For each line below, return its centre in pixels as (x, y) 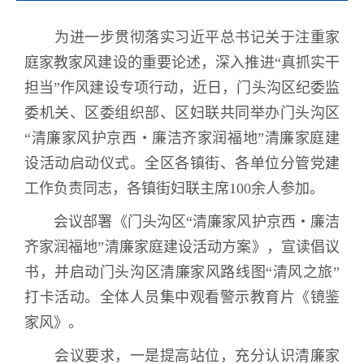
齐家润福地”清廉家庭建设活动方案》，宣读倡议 (182, 247)
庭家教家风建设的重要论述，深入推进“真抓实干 (182, 63)
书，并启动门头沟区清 (100, 273)
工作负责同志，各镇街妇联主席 (127, 189)
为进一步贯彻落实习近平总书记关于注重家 (182, 38)
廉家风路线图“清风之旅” (258, 273)
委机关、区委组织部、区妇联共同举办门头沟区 (182, 113)
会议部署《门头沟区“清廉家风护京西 (175, 222)
